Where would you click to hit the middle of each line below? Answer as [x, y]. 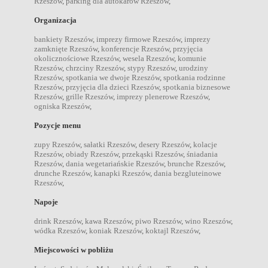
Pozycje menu [57, 125]
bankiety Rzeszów [63, 39]
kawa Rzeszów [108, 221]
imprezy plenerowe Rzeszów [162, 96]
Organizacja [55, 20]
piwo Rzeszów [158, 221]
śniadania [202, 154]
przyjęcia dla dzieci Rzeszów [112, 87]
